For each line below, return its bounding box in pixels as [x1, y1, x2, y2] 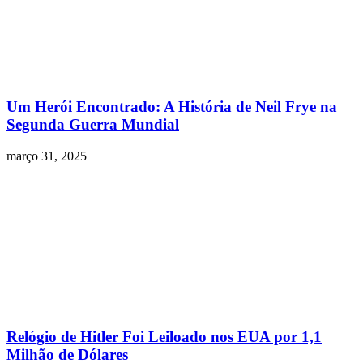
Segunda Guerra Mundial [6, 115, 179, 133]
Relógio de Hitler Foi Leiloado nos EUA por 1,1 [6, 328, 322, 346]
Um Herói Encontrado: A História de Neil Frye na [6, 97, 337, 115]
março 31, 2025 [6, 148, 87, 163]
